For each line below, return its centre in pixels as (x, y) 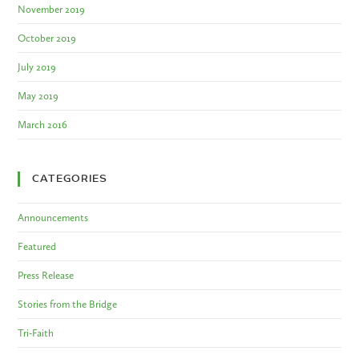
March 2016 (43, 125)
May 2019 (38, 96)
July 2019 (37, 67)
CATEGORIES (70, 179)
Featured (37, 247)
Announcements (53, 218)
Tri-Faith (36, 333)
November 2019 (52, 10)
